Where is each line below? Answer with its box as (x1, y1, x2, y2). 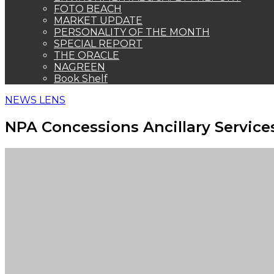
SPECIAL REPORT (54, 38, 143, 50)
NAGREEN (54, 61, 105, 73)
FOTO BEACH (54, 3, 122, 15)
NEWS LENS (5, 94, 65, 106)
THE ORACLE (54, 50, 119, 61)
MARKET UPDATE (54, 15, 143, 26)
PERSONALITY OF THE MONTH (54, 26, 210, 38)
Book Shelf (54, 73, 108, 84)
